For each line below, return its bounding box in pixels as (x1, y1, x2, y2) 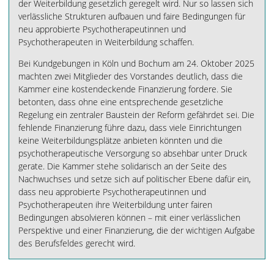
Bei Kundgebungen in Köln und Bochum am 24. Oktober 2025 (18, 57, 254, 69)
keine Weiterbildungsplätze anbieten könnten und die (18, 135, 223, 146)
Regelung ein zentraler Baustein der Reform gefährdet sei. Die (18, 109, 254, 120)
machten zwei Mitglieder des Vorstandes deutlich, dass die (18, 70, 243, 82)
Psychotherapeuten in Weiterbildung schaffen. (18, 36, 199, 48)
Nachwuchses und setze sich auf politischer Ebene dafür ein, (18, 173, 251, 185)
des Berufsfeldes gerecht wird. (18, 237, 135, 249)
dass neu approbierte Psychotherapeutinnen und (18, 186, 206, 198)
